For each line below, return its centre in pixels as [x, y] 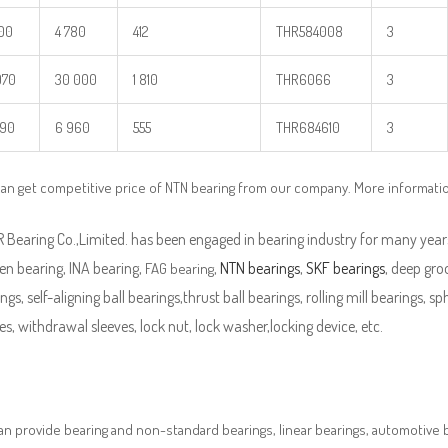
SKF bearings [345, 268]
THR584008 [309, 31]
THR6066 [303, 79]
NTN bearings [260, 268]
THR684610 [308, 127]
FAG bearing [179, 269]
